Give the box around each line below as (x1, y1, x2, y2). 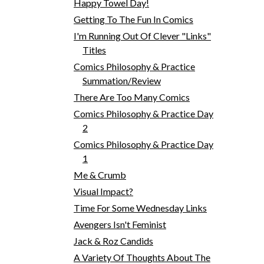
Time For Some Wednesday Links (73, 202, 207, 213)
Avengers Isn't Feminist (73, 218, 166, 230)
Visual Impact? (73, 185, 133, 197)
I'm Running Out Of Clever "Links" (73, 29, 211, 41)
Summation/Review (82, 74, 161, 86)
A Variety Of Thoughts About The (73, 251, 210, 263)
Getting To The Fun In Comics (73, 13, 193, 25)
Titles (82, 44, 106, 55)
